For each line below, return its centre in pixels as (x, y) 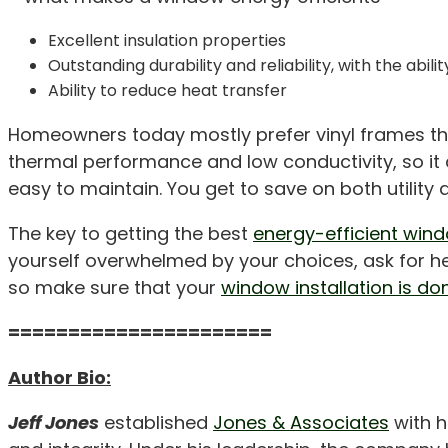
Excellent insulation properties (167, 40)
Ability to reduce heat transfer (167, 90)
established (156, 422)
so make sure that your (114, 287)
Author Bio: (59, 377)
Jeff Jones (53, 422)
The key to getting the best (130, 233)
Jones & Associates (301, 422)
